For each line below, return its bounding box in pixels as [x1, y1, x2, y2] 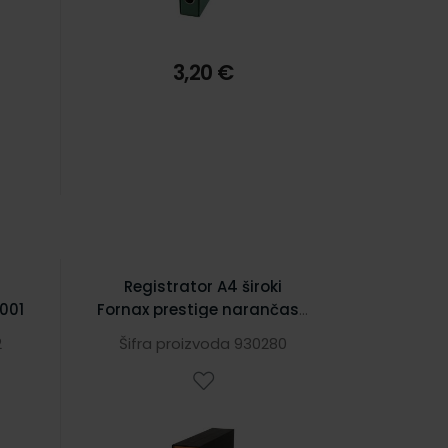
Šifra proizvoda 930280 [119, 333, 288, 354]
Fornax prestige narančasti [96, 299, 310, 320]
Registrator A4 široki [124, 276, 283, 297]
